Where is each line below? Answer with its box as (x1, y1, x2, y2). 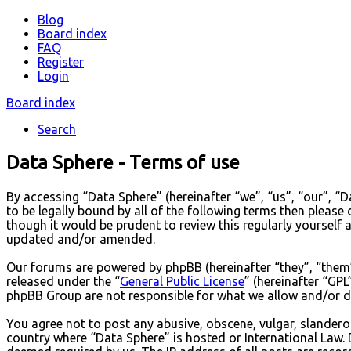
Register (38, 55, 84, 69)
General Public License (120, 273, 244, 288)
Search (38, 122, 76, 136)
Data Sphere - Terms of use (6, 151, 240, 173)
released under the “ (6, 273, 120, 288)
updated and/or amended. (6, 231, 155, 246)
